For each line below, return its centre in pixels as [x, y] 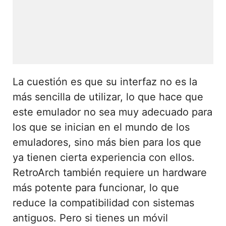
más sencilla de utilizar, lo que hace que [108, 97]
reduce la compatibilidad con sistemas [103, 203]
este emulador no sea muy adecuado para [112, 112]
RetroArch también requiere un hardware [110, 172]
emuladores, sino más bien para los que [107, 142]
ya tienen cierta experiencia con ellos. [104, 157]
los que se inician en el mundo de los [101, 127]
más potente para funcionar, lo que [96, 187]
